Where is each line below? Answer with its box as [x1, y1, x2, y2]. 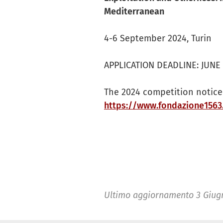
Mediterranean [104, 6, 164, 17]
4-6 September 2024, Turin [104, 33, 212, 44]
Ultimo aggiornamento [104, 190, 196, 201]
